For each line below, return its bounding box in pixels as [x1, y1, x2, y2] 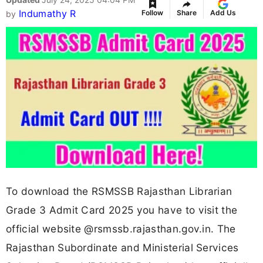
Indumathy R [18, 8, 76, 20]
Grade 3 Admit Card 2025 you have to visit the [6, 203, 238, 216]
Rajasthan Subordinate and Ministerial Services [6, 241, 239, 254]
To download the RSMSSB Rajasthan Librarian [6, 184, 232, 197]
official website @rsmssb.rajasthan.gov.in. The [6, 222, 236, 235]
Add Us [210, 8, 236, 18]
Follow [141, 8, 163, 18]
